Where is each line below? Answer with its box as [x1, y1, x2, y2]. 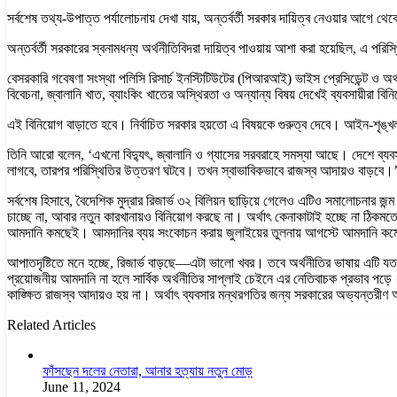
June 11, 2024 [43, 378, 121, 394]
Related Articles [7, 316, 96, 332]
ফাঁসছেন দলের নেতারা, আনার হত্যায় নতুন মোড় [43, 362, 253, 378]
